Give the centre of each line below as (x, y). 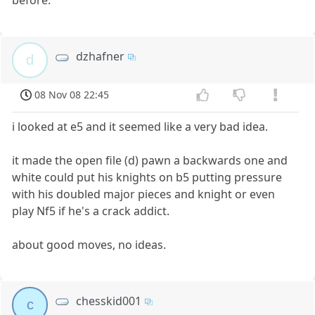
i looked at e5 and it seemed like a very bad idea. (140, 126)
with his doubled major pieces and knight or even (144, 194)
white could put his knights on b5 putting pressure (147, 177)
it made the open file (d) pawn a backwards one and (150, 160)
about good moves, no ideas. (89, 244)
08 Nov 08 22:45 (72, 94)
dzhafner (101, 56)
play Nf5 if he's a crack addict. (91, 211)
